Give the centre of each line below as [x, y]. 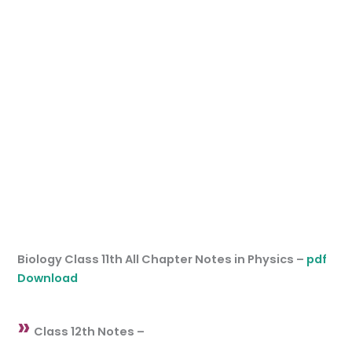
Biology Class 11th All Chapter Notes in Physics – [162, 260]
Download [48, 279]
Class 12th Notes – [90, 331]
